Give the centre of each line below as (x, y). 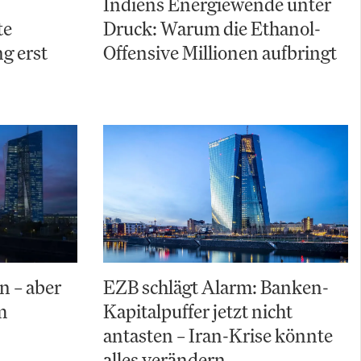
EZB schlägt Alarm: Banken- (216, 287)
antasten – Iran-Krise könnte (218, 336)
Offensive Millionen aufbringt (220, 53)
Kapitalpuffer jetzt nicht (198, 311)
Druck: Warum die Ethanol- (212, 29)
